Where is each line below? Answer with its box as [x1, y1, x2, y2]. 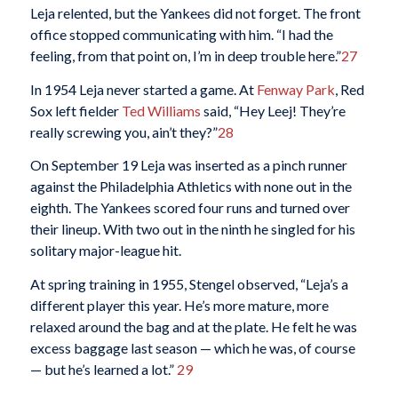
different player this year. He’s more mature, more [29, 296, 329, 314]
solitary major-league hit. [29, 242, 181, 259]
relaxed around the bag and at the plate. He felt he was [29, 317, 357, 335]
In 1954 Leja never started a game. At [29, 80, 257, 98]
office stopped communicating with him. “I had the [29, 26, 333, 44]
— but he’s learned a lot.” [29, 360, 177, 378]
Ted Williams [121, 101, 201, 119]
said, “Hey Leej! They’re [200, 101, 346, 119]
